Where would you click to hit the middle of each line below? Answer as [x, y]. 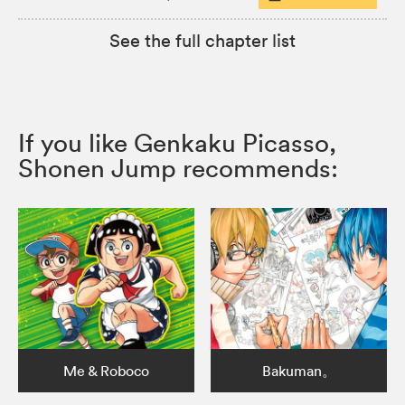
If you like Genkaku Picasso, [177, 143]
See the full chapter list [202, 41]
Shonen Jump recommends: [178, 169]
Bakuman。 [299, 371]
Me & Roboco [106, 371]
